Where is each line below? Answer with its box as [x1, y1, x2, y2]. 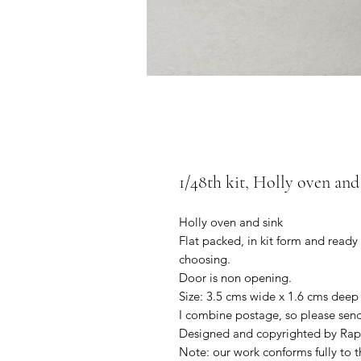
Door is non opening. [179, 269, 292, 285]
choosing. [179, 251, 230, 267]
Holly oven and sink [179, 214, 283, 230]
